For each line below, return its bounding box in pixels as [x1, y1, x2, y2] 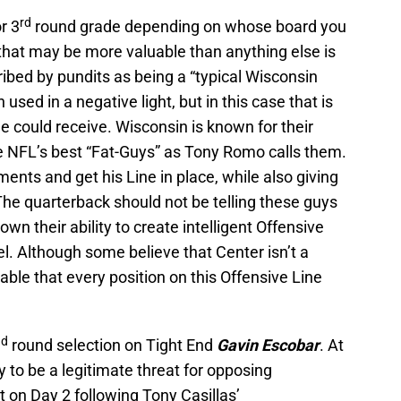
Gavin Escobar [213, 336, 320, 355]
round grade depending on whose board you [31, 17, 346, 37]
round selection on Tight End [8, 336, 213, 355]
